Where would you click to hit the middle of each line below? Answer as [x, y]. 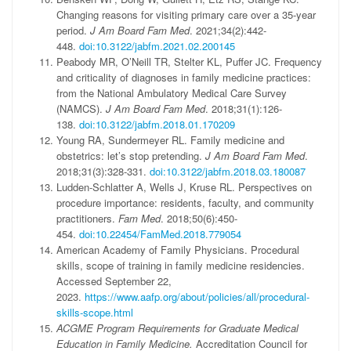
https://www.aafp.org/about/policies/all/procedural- [197, 297]
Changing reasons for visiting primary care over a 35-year [186, 14]
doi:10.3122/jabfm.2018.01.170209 [157, 124]
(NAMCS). [81, 109]
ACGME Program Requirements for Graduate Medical [177, 328]
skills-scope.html [95, 312]
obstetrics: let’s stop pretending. [131, 156]
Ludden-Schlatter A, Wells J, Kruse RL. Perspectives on [184, 187]
